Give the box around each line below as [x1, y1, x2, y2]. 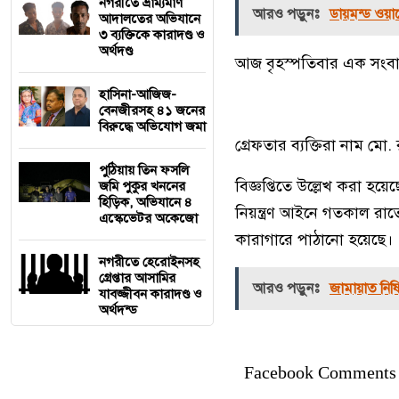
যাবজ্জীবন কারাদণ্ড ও [99, 286, 202, 303]
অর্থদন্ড [99, 302, 137, 319]
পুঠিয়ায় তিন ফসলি [99, 162, 189, 179]
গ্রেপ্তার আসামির [99, 270, 175, 287]
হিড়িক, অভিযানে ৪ [99, 194, 192, 211]
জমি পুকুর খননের [99, 178, 185, 195]
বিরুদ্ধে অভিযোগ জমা [99, 118, 206, 135]
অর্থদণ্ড [99, 43, 133, 60]
